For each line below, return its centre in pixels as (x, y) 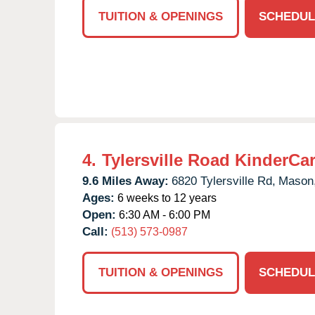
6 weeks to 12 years (166, 198)
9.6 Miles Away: (126, 181)
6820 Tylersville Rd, (224, 181)
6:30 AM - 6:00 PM (163, 214)
